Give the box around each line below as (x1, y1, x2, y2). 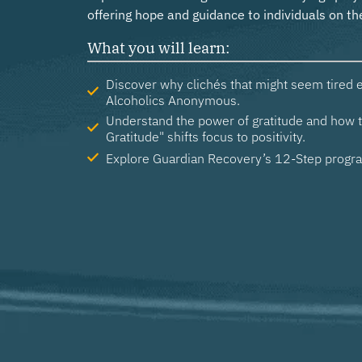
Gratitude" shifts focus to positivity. (105, 105, 305, 122)
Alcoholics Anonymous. (105, 69, 240, 86)
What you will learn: (87, 15, 229, 35)
